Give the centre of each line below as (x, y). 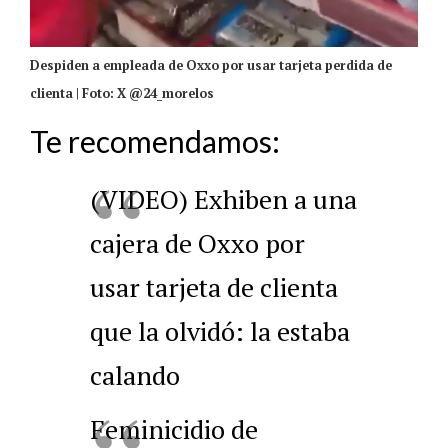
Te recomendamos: (155, 140)
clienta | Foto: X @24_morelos (122, 93)
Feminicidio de (174, 428)
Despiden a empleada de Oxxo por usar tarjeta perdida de (211, 65)
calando (135, 374)
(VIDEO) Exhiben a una (223, 198)
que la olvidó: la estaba (220, 330)
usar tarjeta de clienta (214, 286)
